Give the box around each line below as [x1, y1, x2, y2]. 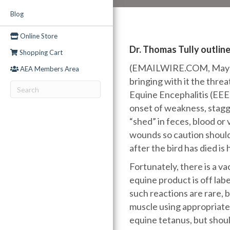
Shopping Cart [18, 48, 63, 56]
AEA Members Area [18, 65, 79, 73]
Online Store [18, 32, 57, 40]
